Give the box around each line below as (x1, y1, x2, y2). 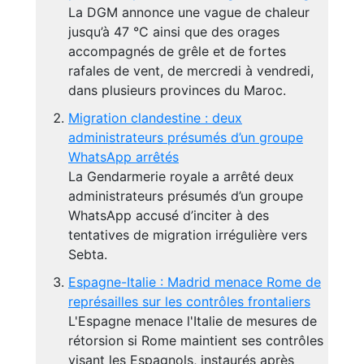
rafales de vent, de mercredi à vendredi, (68, 63, 314, 79)
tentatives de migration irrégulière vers (68, 227, 307, 243)
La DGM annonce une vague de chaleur (68, 4, 310, 20)
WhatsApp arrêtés (68, 149, 179, 165)
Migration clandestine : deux (68, 110, 242, 126)
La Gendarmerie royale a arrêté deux (68, 168, 294, 184)
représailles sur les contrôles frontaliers (68, 293, 310, 310)
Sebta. (68, 246, 107, 262)
